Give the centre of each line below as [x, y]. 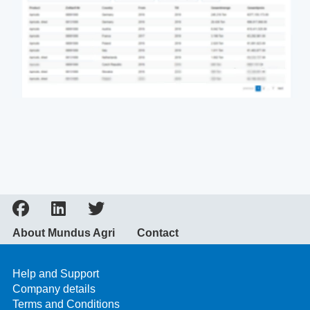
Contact [158, 232]
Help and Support [56, 273]
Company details [54, 289]
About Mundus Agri [64, 232]
